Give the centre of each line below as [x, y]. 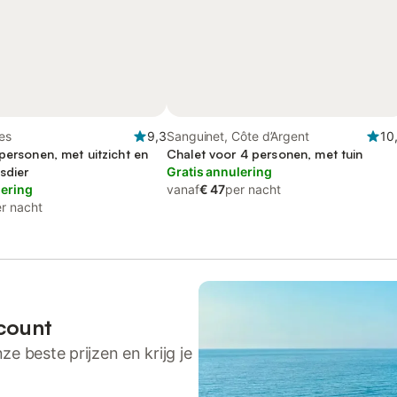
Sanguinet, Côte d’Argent [238, 136]
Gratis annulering [219, 171]
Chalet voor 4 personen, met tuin [265, 154]
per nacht [253, 189]
